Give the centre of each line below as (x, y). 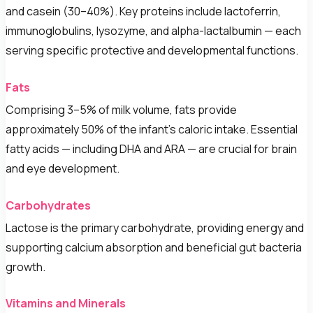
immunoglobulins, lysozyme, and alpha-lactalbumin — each (153, 31)
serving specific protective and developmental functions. (152, 51)
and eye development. (63, 168)
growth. (26, 267)
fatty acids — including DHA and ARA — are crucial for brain (151, 148)
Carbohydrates (48, 205)
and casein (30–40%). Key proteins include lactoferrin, (143, 12)
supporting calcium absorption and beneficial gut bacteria (154, 247)
